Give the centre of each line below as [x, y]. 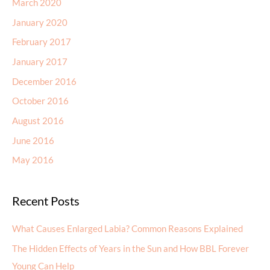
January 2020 [40, 22]
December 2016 [44, 81]
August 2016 [38, 121]
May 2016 [33, 160]
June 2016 [33, 140]
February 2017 [42, 42]
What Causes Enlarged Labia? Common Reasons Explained [127, 229]
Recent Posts [46, 201]
